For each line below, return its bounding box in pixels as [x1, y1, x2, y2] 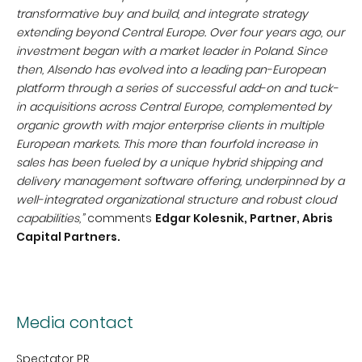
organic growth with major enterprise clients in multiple [16, 117, 324, 133]
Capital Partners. [16, 229, 120, 245]
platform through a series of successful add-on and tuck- [16, 80, 339, 96]
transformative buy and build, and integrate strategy [16, 6, 308, 22]
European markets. [16, 136, 120, 152]
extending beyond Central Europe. [16, 24, 206, 40]
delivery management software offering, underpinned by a [16, 173, 344, 189]
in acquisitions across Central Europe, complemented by [16, 99, 331, 115]
